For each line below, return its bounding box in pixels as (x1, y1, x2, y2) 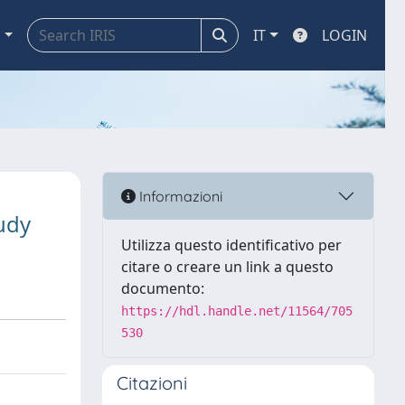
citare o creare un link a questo (121, 257, 334, 277)
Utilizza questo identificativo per (121, 235, 342, 255)
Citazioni (117, 372, 187, 394)
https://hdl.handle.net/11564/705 (121, 304, 353, 318)
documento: (121, 278, 204, 298)
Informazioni (136, 186, 222, 205)
